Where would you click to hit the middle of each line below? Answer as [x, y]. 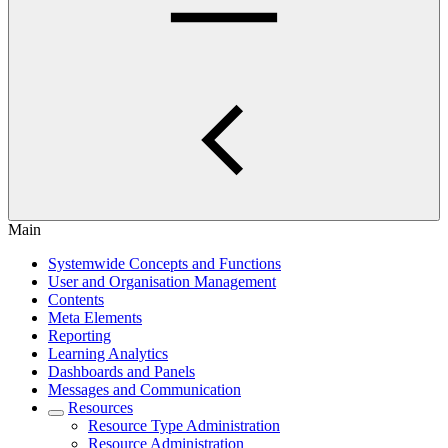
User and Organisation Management [162, 281]
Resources [100, 407]
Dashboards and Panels [121, 371]
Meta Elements [95, 317]
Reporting [79, 335]
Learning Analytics [108, 353]
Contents [76, 299]
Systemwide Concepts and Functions [164, 263]
